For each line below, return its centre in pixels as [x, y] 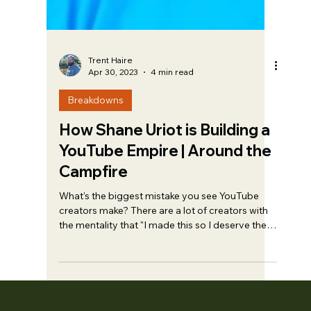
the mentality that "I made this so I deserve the [163, 247]
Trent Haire [111, 83]
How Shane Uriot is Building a [165, 152]
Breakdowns [96, 123]
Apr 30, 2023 [114, 94]
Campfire [94, 194]
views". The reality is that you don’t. [137, 262]
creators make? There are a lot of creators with [164, 233]
